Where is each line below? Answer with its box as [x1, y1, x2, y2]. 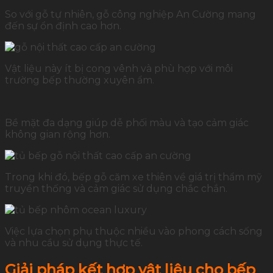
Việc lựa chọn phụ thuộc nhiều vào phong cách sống [5, 225, 263, 238]
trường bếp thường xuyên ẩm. [5, 74, 154, 87]
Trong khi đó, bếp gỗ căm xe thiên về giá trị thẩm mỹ [5, 171, 262, 183]
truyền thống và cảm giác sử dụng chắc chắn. [5, 183, 227, 195]
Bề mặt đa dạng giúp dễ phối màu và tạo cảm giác [5, 117, 249, 129]
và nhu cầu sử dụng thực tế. [5, 237, 143, 249]
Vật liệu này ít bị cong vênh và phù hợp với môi [5, 63, 233, 75]
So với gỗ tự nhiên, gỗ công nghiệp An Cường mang [5, 9, 256, 21]
